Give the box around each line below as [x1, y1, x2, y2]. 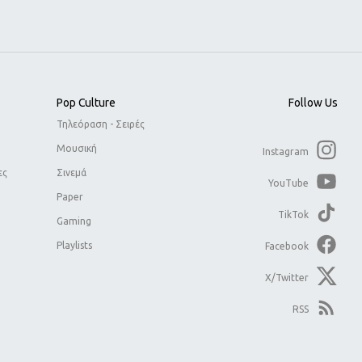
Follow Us [288, 95, 338, 109]
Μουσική [57, 142, 97, 154]
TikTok [278, 208, 309, 220]
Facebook [265, 240, 309, 251]
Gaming [57, 215, 91, 226]
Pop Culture [57, 95, 116, 109]
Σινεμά [57, 166, 86, 178]
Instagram [263, 145, 309, 157]
